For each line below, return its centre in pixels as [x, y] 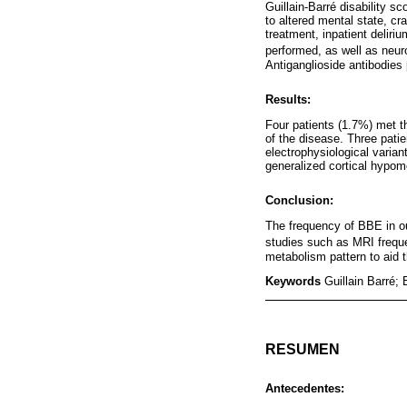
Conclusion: [299, 201]
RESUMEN [303, 350]
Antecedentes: [305, 388]
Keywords [295, 282]
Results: [288, 99]
